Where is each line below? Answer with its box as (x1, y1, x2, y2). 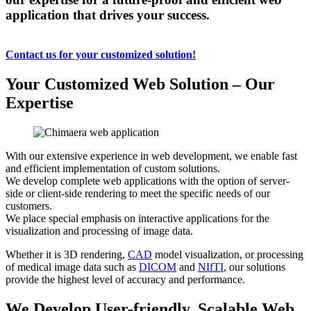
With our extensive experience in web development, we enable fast (6, 149, 297, 162)
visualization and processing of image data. (6, 224, 196, 237)
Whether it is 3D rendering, (6, 248, 128, 260)
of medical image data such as (6, 260, 139, 273)
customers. (6, 199, 55, 212)
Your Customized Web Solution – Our (6, 75, 275, 93)
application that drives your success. (6, 8, 210, 23)
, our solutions (224, 260, 285, 273)
